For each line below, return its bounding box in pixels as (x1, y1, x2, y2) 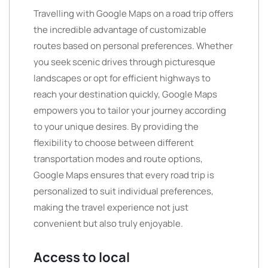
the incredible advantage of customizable (33, 23, 206, 36)
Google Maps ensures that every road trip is (33, 169, 214, 181)
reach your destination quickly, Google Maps (33, 88, 217, 100)
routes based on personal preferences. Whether (33, 39, 233, 52)
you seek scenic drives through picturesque (33, 56, 215, 68)
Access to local (33, 248, 130, 266)
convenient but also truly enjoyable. (33, 217, 183, 230)
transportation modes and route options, (33, 153, 203, 165)
